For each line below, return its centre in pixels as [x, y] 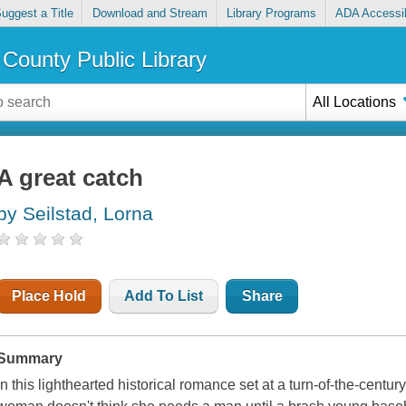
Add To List [164, 296]
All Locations [355, 101]
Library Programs [272, 14]
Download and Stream [150, 14]
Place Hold [49, 296]
